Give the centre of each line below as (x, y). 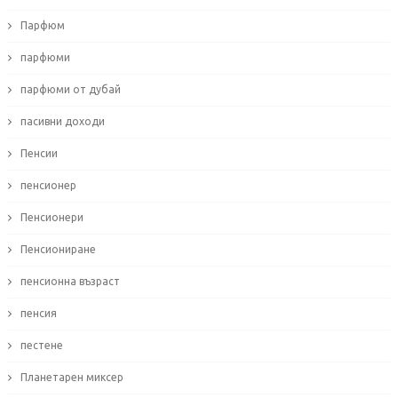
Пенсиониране (58, 250)
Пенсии (39, 154)
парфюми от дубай (70, 90)
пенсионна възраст (70, 282)
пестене (41, 346)
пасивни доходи (62, 122)
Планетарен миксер (72, 378)
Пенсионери (52, 218)
